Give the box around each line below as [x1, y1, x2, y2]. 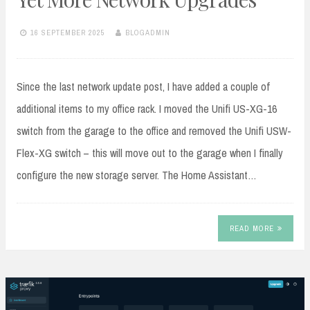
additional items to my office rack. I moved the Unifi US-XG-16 [17, 101, 277, 117]
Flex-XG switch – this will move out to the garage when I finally [17, 145, 283, 161]
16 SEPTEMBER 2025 [30, 27, 105, 37]
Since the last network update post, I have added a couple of [17, 79, 270, 95]
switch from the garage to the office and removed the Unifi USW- [17, 123, 291, 139]
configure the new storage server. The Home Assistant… [17, 167, 257, 183]
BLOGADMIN [125, 27, 170, 37]
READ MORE [229, 223, 274, 233]
